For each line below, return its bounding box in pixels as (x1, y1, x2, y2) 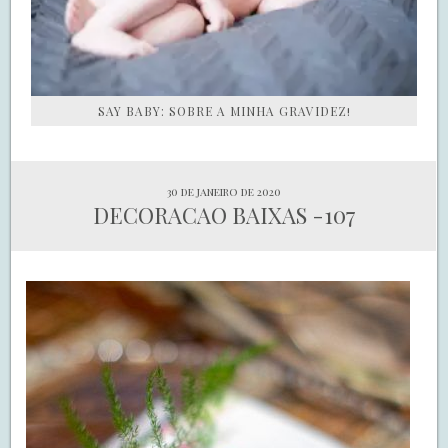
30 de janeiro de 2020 (166, 184, 281, 200)
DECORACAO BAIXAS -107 (92, 200, 355, 231)
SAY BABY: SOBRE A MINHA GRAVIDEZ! (97, 103, 351, 120)
